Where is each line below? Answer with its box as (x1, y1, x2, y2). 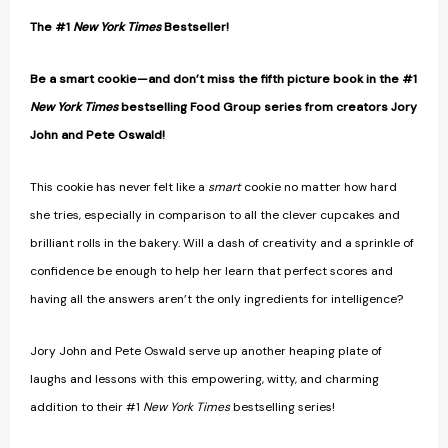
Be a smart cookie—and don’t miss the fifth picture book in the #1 (30, 70, 417, 87)
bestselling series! (233, 398, 335, 415)
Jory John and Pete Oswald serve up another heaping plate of (30, 342, 382, 359)
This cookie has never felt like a (30, 178, 208, 195)
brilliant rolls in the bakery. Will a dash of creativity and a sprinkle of (30, 234, 414, 251)
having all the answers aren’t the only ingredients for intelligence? (30, 290, 403, 307)
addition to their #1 (30, 398, 143, 415)
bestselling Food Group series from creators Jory (118, 98, 417, 115)
